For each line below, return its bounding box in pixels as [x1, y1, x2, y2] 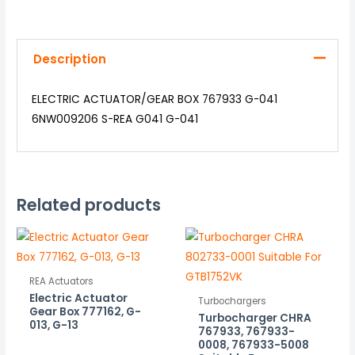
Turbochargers [198, 294, 267, 307]
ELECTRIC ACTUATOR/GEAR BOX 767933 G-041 [31, 92, 277, 108]
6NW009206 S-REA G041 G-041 [31, 112, 198, 128]
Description [32, 51, 106, 68]
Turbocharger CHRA [198, 311, 312, 326]
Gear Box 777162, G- [29, 304, 142, 320]
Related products [17, 193, 162, 217]
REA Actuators [29, 274, 94, 288]
